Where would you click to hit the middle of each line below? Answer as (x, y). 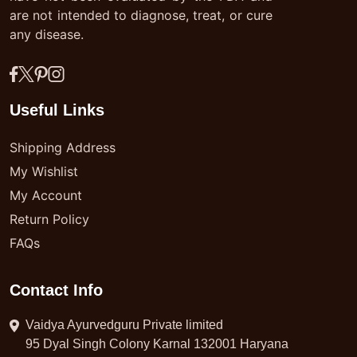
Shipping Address (63, 147)
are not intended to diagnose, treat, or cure (141, 15)
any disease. (47, 34)
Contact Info (56, 290)
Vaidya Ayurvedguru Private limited (124, 325)
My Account (46, 195)
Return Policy (49, 219)
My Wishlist (44, 171)
